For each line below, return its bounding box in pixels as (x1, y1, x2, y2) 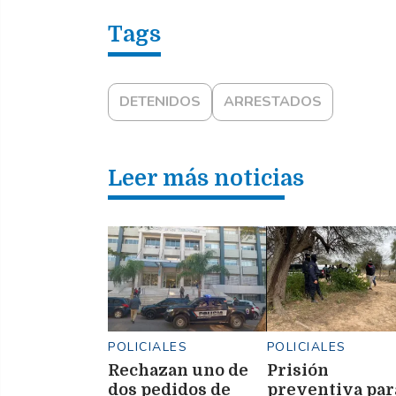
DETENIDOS (119, 92, 201, 112)
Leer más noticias (108, 165, 304, 192)
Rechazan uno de (108, 362, 248, 380)
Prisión (266, 362, 329, 380)
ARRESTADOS (224, 92, 322, 112)
